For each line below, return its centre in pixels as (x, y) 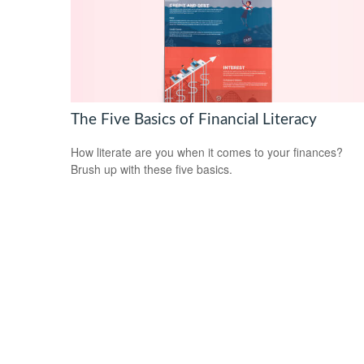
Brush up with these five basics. (152, 169)
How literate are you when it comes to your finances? (207, 152)
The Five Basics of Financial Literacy (194, 119)
